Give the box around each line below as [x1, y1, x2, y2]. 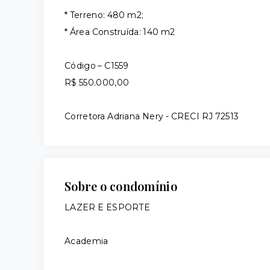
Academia [64, 236, 108, 246]
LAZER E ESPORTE [64, 202, 150, 213]
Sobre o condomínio [64, 178, 177, 194]
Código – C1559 [64, 60, 129, 71]
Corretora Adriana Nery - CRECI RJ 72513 [64, 111, 239, 122]
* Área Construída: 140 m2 [64, 27, 195, 37]
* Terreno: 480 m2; [64, 10, 144, 20]
